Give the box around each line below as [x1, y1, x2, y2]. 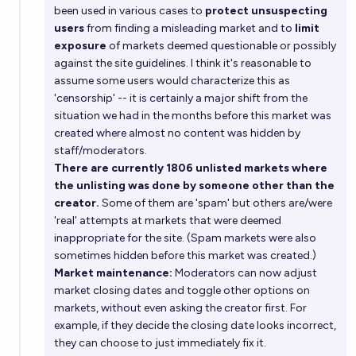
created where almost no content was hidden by [54, 126, 300, 140]
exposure [54, 39, 106, 52]
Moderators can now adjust [172, 266, 317, 280]
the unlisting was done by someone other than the [54, 179, 335, 192]
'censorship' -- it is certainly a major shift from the [54, 91, 308, 105]
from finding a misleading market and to [84, 21, 295, 35]
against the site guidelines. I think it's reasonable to [54, 56, 311, 70]
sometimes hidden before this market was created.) [54, 249, 316, 262]
